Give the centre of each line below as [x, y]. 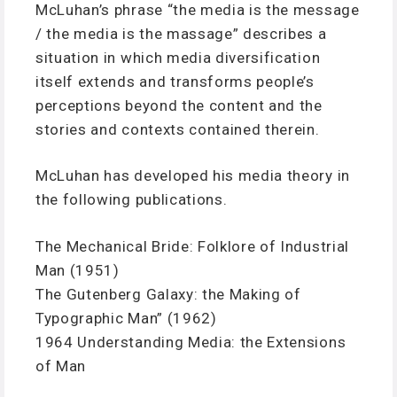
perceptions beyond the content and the [179, 105]
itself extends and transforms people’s [175, 81]
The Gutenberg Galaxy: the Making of [168, 294]
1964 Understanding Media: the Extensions [191, 342]
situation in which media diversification [178, 57]
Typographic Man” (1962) [126, 318]
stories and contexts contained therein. [178, 129]
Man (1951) [78, 270]
